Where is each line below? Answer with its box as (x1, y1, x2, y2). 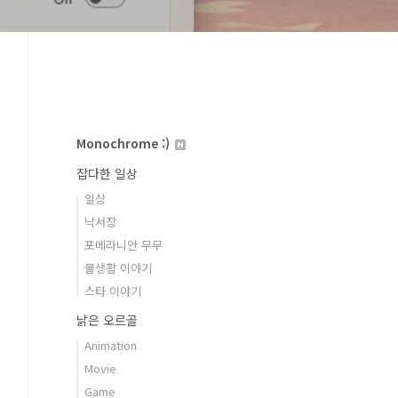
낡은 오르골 (76, 311, 138, 329)
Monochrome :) (76, 134, 173, 152)
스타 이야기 (84, 283, 141, 299)
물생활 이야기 (84, 259, 152, 276)
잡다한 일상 (76, 164, 138, 182)
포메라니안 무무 (84, 236, 163, 253)
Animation (84, 337, 137, 354)
